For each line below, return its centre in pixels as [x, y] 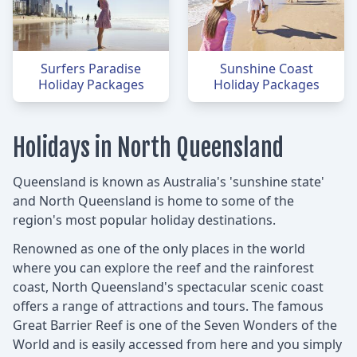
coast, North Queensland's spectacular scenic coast [168, 286]
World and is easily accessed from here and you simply [177, 344]
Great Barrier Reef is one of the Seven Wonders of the [175, 325]
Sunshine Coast [266, 68]
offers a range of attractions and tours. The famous [168, 306]
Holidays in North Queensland [148, 147]
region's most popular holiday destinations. [144, 220]
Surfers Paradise [91, 68]
